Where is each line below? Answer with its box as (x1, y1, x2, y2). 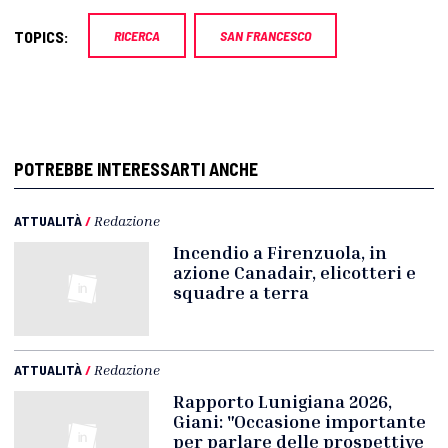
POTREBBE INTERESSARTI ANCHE (14, 158, 258, 180)
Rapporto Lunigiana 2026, (173, 390, 393, 412)
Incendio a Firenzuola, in (173, 241, 388, 263)
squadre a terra (173, 281, 310, 303)
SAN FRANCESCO (220, 27, 311, 44)
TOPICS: (14, 27, 69, 46)
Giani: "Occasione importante (173, 410, 427, 432)
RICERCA (114, 27, 160, 44)
